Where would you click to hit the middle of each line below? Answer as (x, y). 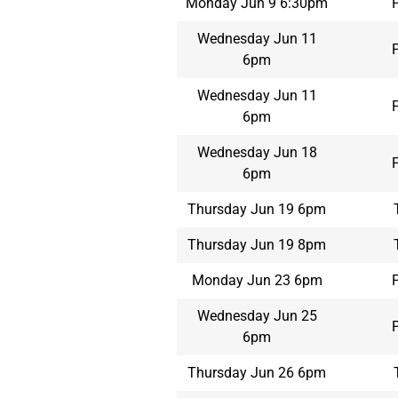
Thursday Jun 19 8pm (257, 244)
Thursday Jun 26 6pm (257, 372)
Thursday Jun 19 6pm (257, 209)
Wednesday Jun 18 (257, 152)
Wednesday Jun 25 (257, 315)
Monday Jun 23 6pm (257, 280)
